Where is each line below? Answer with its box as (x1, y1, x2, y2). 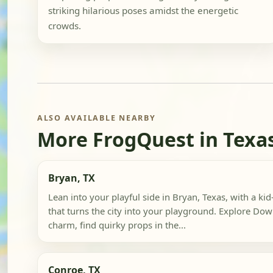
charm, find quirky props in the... (48, 219, 186, 232)
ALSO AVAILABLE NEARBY (37, 113, 156, 124)
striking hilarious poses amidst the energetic (48, 4, 238, 17)
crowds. (48, 19, 81, 32)
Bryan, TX (48, 171, 95, 185)
